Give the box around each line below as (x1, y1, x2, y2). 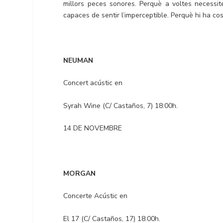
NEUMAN (63, 56, 94, 65)
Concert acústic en (63, 78, 123, 88)
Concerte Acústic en (63, 191, 128, 201)
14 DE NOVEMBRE (63, 123, 122, 133)
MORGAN (63, 168, 96, 178)
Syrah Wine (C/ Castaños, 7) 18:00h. (63, 101, 178, 111)
